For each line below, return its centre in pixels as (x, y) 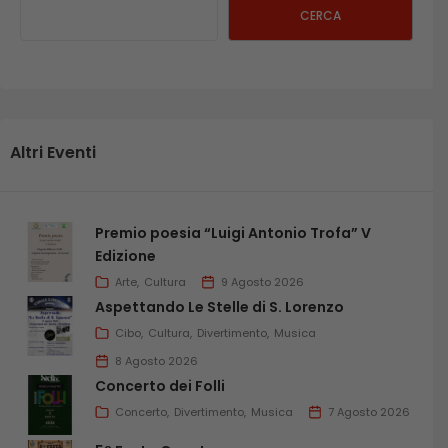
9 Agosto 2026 (262, 281)
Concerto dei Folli (160, 385)
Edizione (125, 255)
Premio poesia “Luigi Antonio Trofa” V (233, 232)
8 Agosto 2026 (156, 360)
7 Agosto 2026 (369, 411)
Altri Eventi (53, 152)
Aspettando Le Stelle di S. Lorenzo (219, 306)
